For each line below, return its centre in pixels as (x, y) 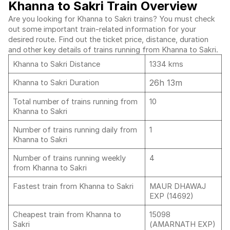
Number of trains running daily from (75, 130)
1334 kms (166, 64)
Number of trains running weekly (69, 158)
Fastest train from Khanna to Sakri (74, 186)
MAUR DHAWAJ (178, 186)
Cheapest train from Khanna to (67, 215)
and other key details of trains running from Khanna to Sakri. (114, 50)
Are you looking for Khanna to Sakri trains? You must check (112, 19)
